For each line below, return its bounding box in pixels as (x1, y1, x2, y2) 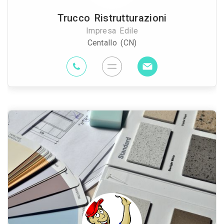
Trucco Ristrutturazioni (57, 12, 167, 24)
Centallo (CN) (87, 38, 137, 47)
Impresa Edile (86, 26, 138, 35)
